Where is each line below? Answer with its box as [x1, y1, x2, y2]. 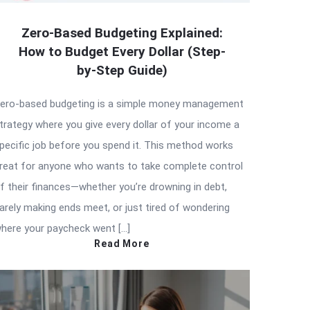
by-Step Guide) [76, 62, 167, 78]
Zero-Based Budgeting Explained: [21, 24, 223, 41]
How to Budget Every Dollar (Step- [18, 43, 226, 60]
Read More [94, 237, 149, 249]
